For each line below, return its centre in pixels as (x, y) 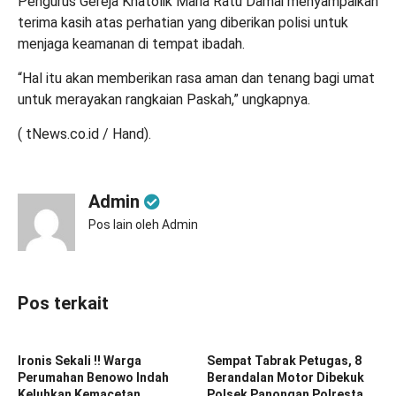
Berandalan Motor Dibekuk (286, 377)
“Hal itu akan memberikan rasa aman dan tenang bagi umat (196, 78)
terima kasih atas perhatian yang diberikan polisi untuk (183, 22)
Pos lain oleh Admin (143, 224)
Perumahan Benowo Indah (93, 377)
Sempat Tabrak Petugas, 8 (284, 360)
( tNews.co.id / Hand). (84, 133)
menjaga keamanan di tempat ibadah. (131, 43)
